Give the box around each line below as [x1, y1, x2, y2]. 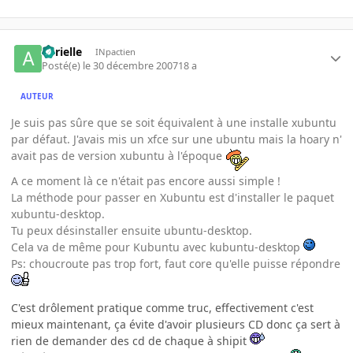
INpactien [95, 45, 136, 58]
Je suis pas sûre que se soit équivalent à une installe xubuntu [11, 115, 336, 131]
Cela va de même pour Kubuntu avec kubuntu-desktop [11, 240, 303, 255]
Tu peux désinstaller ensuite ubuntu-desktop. [11, 223, 252, 239]
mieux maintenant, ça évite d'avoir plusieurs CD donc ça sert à [11, 317, 340, 333]
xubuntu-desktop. [11, 206, 105, 222]
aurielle [42, 43, 83, 59]
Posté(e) [42, 59, 84, 73]
